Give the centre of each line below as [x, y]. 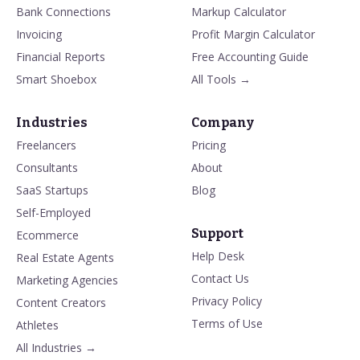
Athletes [37, 325]
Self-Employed [53, 213]
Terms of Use [227, 324]
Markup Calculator [239, 12]
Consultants [47, 168]
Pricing [209, 145]
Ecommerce [47, 235]
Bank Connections [63, 12]
